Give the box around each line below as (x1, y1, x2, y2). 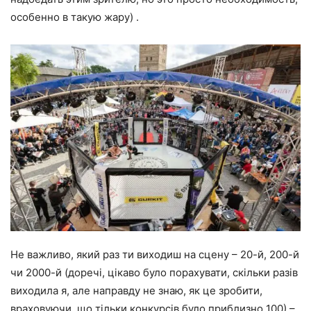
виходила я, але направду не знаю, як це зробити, (10, 284, 262, 298)
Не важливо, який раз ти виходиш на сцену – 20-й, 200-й (10, 248, 299, 262)
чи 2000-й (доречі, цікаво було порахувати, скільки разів (10, 266, 298, 280)
